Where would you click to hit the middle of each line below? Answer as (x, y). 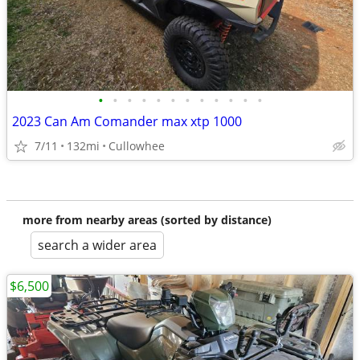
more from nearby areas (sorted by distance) (147, 220)
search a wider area (97, 245)
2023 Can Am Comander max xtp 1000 (127, 121)
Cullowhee (137, 146)
